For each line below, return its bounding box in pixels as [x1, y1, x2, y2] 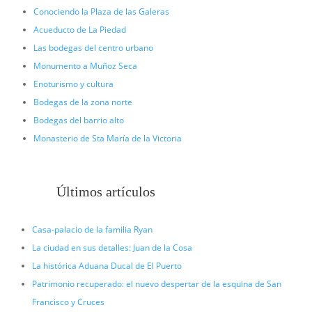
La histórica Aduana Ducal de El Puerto [31, 260, 182, 272]
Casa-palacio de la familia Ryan [31, 224, 153, 236]
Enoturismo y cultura [33, 78, 114, 91]
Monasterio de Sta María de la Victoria [33, 132, 182, 145]
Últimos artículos [56, 184, 155, 200]
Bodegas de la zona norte [33, 96, 132, 109]
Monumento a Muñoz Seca [33, 60, 137, 72]
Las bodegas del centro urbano [33, 42, 153, 54]
